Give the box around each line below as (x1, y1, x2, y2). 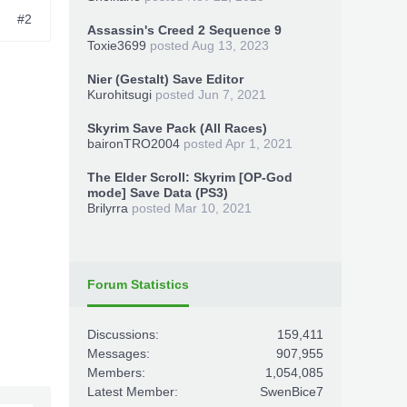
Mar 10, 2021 (174, 201, 252, 215)
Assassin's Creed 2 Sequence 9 (87, 23, 282, 37)
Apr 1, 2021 (225, 136, 293, 151)
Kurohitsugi (87, 87, 152, 102)
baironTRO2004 (87, 136, 180, 151)
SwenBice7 (260, 384, 323, 399)
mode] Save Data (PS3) (87, 185, 228, 200)
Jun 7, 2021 (198, 87, 266, 102)
